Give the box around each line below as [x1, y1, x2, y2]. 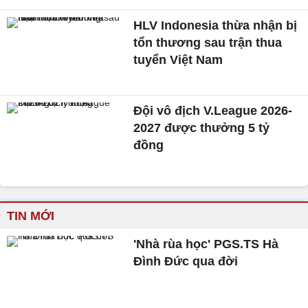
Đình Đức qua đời [133, 254, 239, 269]
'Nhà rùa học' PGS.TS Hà [133, 237, 279, 252]
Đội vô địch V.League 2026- [133, 103, 293, 118]
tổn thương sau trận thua [133, 36, 283, 49]
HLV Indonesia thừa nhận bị [133, 19, 298, 32]
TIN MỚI [7, 209, 54, 223]
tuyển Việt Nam [133, 53, 223, 67]
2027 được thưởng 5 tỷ [133, 120, 270, 135]
